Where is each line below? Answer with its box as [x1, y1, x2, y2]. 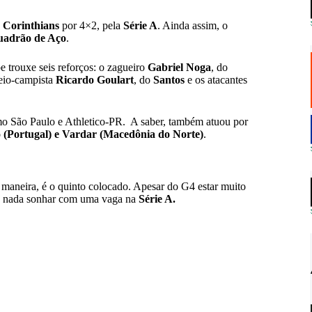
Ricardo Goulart [56, 74, 134, 86]
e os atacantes [185, 74, 247, 86]
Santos [153, 74, 185, 86]
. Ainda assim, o [157, 19, 228, 32]
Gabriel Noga [148, 61, 211, 74]
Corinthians [3, 19, 59, 32]
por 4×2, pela [59, 19, 123, 32]
